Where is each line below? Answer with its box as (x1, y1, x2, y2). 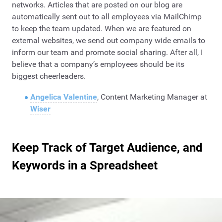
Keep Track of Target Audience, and (12, 140, 203, 155)
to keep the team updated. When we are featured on (12, 24, 191, 34)
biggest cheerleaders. (12, 71, 86, 81)
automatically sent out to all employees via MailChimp (12, 12, 202, 22)
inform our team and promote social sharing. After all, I (12, 48, 203, 57)
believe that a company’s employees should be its (12, 59, 184, 69)
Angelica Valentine (30, 92, 97, 102)
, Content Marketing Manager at (97, 92, 207, 102)
